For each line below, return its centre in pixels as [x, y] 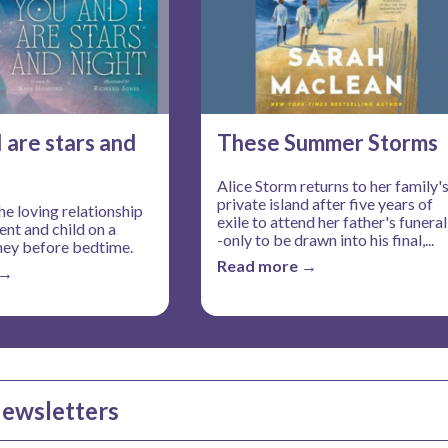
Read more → [266, 265]
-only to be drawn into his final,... [325, 239]
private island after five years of [324, 203]
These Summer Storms [327, 142]
